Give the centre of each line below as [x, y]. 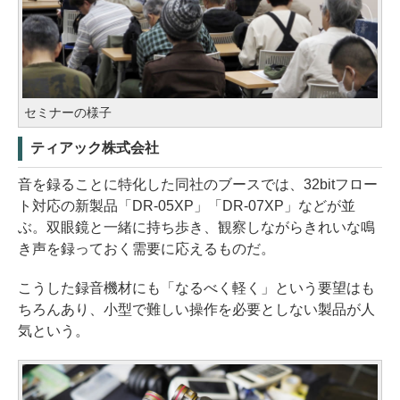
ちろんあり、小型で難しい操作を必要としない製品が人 [196, 309]
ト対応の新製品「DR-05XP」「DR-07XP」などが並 [187, 205]
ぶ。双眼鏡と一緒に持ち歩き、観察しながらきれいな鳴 [196, 227]
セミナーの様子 [68, 112]
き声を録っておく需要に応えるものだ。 [146, 248]
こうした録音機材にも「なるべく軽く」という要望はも [196, 287]
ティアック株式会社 [95, 147]
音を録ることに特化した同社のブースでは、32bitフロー [198, 184]
